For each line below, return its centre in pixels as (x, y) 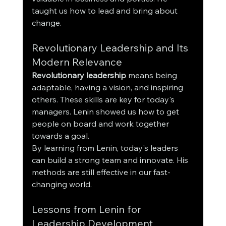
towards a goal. (60, 136)
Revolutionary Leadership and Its (111, 48)
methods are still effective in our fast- (101, 172)
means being (152, 75)
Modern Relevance (77, 62)
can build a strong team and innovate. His (111, 160)
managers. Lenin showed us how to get (106, 112)
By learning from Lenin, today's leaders (106, 148)
